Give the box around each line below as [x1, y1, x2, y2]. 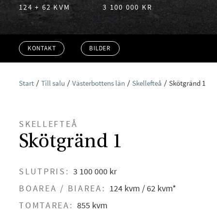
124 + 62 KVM [19, 2, 71, 12]
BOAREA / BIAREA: [19, 183, 106, 194]
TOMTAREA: [19, 200, 73, 211]
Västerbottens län [72, 78, 125, 88]
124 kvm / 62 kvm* [109, 183, 176, 194]
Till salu [41, 78, 65, 88]
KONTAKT [27, 44, 56, 53]
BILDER [89, 44, 111, 53]
